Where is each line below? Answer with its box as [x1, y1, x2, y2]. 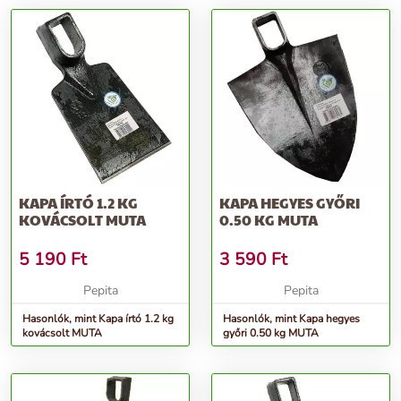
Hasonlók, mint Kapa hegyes [223, 311, 360, 327]
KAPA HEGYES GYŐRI [219, 192, 360, 214]
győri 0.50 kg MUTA [223, 326, 319, 341]
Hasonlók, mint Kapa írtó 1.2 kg [22, 311, 174, 327]
